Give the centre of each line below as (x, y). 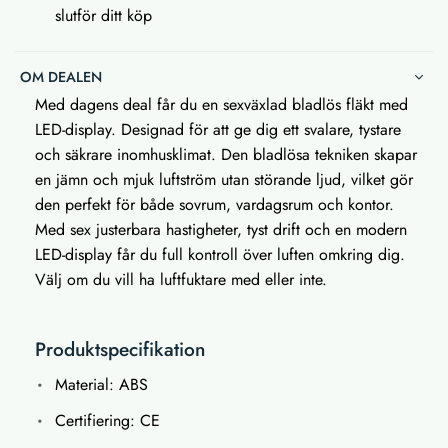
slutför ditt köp (103, 15)
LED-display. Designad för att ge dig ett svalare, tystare (218, 129)
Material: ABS (101, 384)
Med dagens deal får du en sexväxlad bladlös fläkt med (221, 104)
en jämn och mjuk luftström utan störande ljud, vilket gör (224, 179)
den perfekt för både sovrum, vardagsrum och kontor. (214, 204)
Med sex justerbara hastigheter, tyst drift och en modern (221, 229)
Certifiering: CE (107, 420)
